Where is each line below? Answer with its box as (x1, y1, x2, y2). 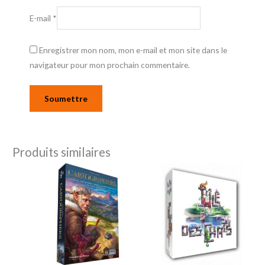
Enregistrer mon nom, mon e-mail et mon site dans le (39, 44, 228, 55)
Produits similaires (12, 144, 111, 159)
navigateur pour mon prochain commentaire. (30, 59, 190, 70)
